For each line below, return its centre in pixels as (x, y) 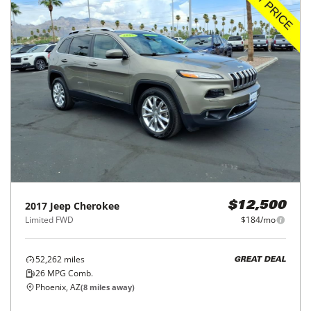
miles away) (111, 287)
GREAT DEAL (260, 260)
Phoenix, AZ (58, 287)
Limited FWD (49, 220)
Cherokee (96, 206)
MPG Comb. (69, 274)
